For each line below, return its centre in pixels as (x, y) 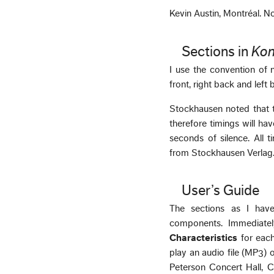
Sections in (217, 52)
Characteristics (204, 238)
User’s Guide (221, 191)
